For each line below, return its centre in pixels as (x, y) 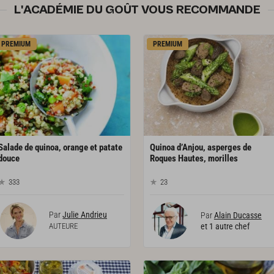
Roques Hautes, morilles (194, 159)
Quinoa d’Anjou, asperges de (200, 148)
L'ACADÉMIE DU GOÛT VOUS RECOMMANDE (137, 10)
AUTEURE (64, 226)
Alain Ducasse (238, 215)
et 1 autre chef (225, 226)
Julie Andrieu (85, 214)
